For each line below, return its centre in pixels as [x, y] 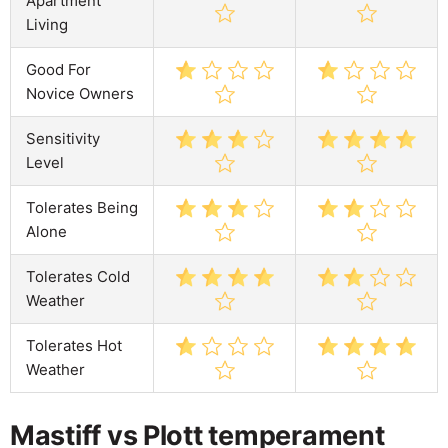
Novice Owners [80, 93]
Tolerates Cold [78, 276]
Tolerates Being [82, 207]
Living [47, 24]
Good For [58, 69]
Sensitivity [63, 138]
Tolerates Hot [74, 345]
